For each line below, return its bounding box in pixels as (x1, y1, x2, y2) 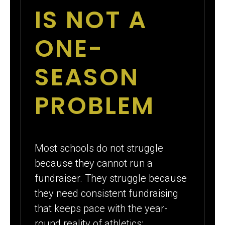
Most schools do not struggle (35, 142, 164, 154)
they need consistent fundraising (35, 187, 179, 199)
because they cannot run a (35, 157, 153, 169)
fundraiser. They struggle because (35, 172, 187, 184)
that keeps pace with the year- (35, 202, 168, 214)
